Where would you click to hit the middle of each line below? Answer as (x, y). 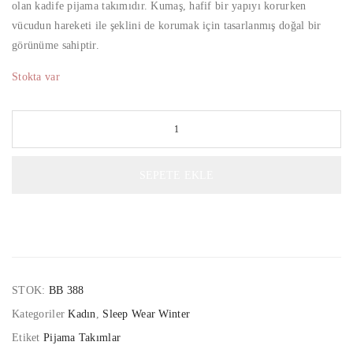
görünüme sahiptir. (56, 46)
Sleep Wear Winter (147, 314)
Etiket (28, 338)
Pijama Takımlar (82, 338)
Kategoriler (40, 314)
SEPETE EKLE (176, 175)
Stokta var (36, 77)
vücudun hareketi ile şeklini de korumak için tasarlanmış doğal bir (167, 26)
